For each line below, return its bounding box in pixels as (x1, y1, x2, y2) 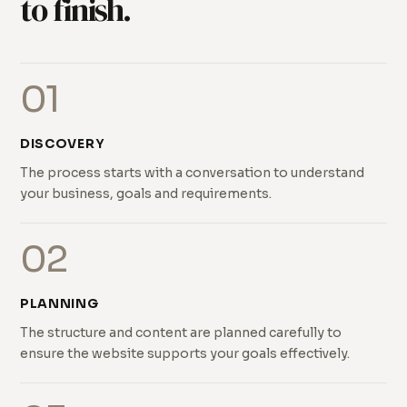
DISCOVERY (20, 136, 105, 153)
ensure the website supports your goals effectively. (20, 345, 350, 362)
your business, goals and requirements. (20, 185, 272, 203)
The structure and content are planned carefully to (20, 324, 342, 342)
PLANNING (20, 296, 99, 313)
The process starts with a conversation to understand (20, 164, 364, 182)
